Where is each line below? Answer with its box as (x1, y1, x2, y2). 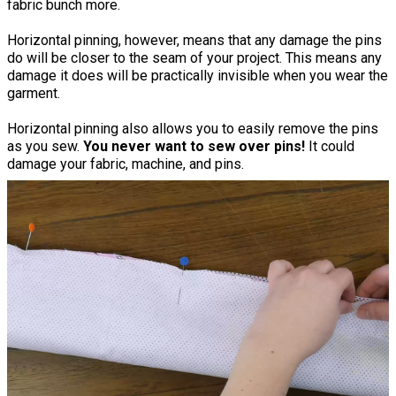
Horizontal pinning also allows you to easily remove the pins (7, 120, 378, 138)
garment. (7, 85, 60, 103)
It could (305, 138, 354, 156)
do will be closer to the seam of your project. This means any (7, 49, 382, 67)
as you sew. (7, 138, 83, 156)
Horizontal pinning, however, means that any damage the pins (7, 32, 382, 49)
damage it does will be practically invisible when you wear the (7, 67, 388, 85)
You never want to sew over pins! (83, 138, 305, 156)
